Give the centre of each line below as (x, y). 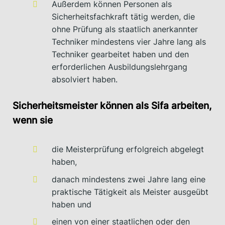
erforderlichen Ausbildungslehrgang (120, 67)
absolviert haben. (85, 79)
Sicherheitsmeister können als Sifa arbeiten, (112, 106)
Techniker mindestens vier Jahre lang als (129, 41)
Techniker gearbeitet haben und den (121, 54)
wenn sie (33, 121)
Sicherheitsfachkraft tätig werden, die (124, 16)
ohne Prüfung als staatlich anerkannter (125, 29)
